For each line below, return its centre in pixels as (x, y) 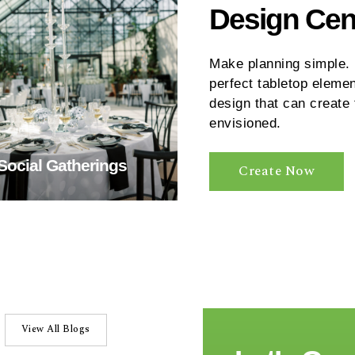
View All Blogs (55, 330)
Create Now (277, 172)
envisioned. (245, 123)
